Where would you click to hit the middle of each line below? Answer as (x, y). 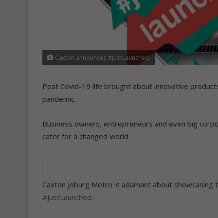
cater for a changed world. (86, 136)
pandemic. (59, 99)
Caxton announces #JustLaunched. (102, 57)
